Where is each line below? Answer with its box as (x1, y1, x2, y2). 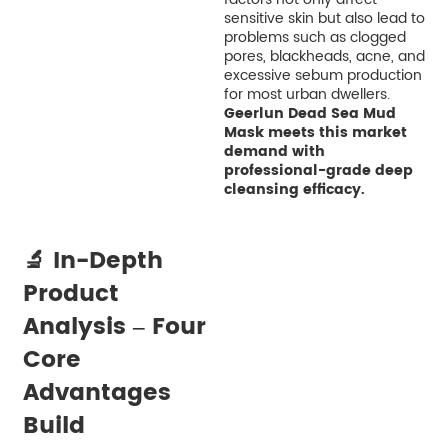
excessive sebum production (223, 63, 422, 87)
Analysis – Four (22, 307, 206, 346)
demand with (223, 139, 325, 163)
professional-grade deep (223, 158, 413, 182)
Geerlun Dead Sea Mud (223, 101, 396, 125)
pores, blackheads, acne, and (223, 44, 425, 68)
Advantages (22, 373, 171, 412)
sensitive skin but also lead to (223, 6, 425, 30)
